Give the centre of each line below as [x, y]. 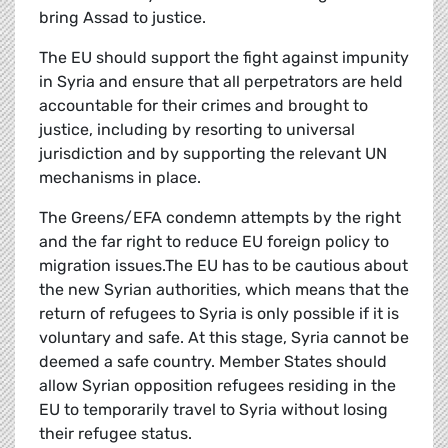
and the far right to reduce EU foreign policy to [214, 242]
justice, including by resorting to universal [197, 130]
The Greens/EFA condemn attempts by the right [220, 218]
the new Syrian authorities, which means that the [224, 290]
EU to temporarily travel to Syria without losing [213, 410]
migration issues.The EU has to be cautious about [223, 266]
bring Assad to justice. [122, 18]
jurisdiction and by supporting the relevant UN [213, 154]
